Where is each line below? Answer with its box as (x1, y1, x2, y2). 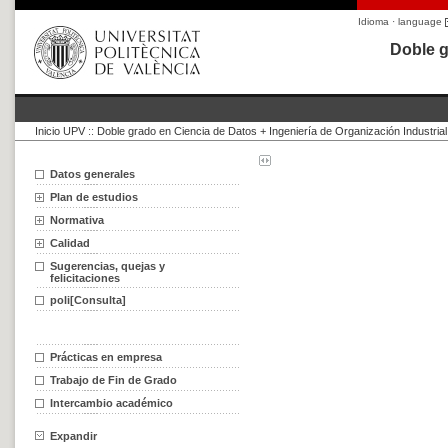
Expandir (50, 430, 97, 442)
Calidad (50, 237, 90, 249)
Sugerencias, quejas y (50, 260, 165, 272)
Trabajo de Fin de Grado (50, 374, 177, 386)
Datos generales (50, 168, 135, 180)
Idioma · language (358, 16, 445, 27)
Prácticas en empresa (50, 351, 162, 363)
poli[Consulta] (50, 294, 126, 306)
